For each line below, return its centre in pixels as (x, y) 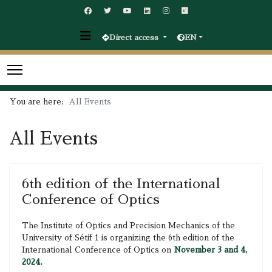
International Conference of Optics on (97, 250)
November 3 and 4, (209, 250)
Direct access (135, 38)
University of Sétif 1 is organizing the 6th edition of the (128, 238)
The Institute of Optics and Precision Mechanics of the (128, 226)
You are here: (39, 102)
